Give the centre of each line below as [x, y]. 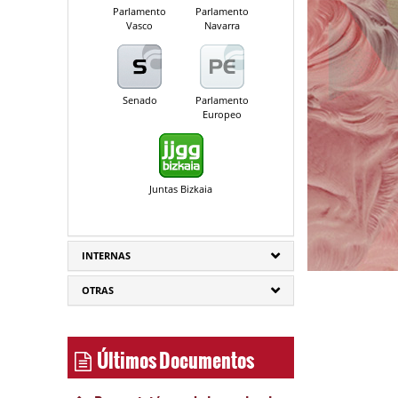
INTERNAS [106, 255]
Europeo [222, 114]
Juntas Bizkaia [181, 189]
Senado [139, 100]
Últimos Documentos [173, 355]
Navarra [222, 25]
